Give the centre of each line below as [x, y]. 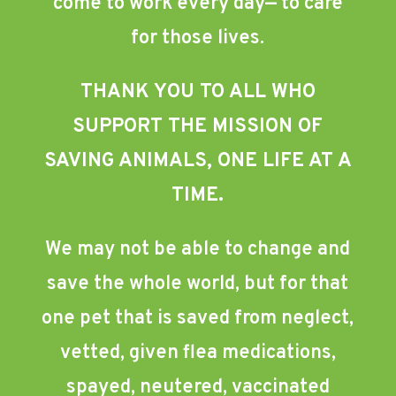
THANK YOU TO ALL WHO [198, 93]
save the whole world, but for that [198, 285]
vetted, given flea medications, [198, 354]
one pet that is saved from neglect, [198, 319]
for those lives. [198, 39]
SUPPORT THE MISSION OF [198, 127]
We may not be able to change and [198, 250]
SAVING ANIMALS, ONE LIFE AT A [198, 162]
